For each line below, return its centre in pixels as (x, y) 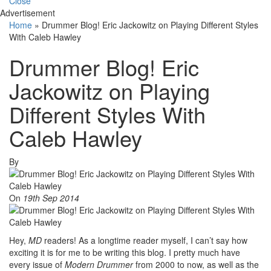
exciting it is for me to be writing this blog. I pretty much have (125, 253)
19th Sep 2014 (51, 198)
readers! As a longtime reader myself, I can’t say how (146, 240)
